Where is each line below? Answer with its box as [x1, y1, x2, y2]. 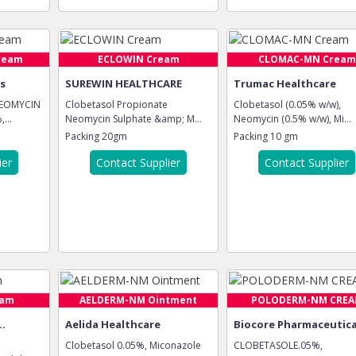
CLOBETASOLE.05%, [234, 339, 323, 352]
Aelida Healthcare [65, 317, 161, 331]
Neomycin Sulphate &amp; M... [65, 112, 202, 126]
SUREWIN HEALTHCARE [65, 76, 182, 91]
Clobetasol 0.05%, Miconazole [65, 339, 201, 352]
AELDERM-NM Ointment [79, 293, 197, 307]
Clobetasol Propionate [65, 98, 168, 111]
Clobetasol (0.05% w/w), [234, 98, 341, 111]
